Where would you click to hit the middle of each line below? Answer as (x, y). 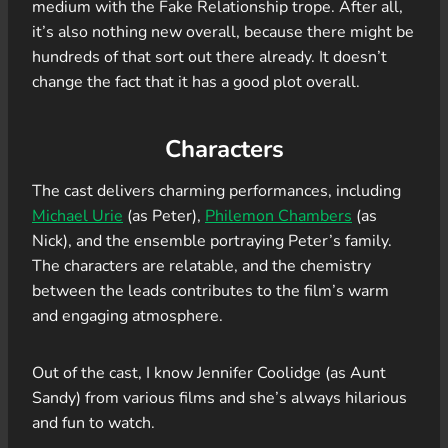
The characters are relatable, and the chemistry (201, 265)
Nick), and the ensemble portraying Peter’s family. (212, 240)
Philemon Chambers (278, 215)
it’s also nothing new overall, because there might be (223, 31)
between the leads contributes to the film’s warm (210, 290)
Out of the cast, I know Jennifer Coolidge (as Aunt (209, 372)
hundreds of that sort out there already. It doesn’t (209, 56)
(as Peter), (164, 215)
